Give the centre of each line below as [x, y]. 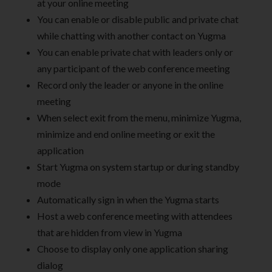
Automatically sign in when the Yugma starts [128, 199]
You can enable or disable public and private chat [138, 19]
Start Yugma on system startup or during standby [138, 166]
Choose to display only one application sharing [133, 248]
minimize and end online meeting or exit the [126, 134]
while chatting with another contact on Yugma [131, 35]
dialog [50, 265]
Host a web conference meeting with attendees [135, 216]
